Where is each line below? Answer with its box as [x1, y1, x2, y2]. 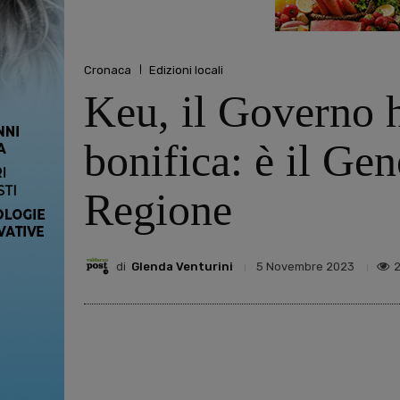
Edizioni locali [149, 62, 223, 77]
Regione [84, 185, 232, 236]
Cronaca [84, 62, 131, 77]
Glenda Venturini [131, 259, 233, 273]
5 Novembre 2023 [256, 260, 354, 274]
